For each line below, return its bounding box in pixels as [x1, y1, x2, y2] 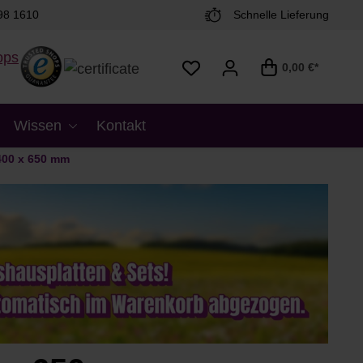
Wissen [13, 117, 62, 134]
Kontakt [96, 117, 146, 134]
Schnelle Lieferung [233, 8, 329, 21]
